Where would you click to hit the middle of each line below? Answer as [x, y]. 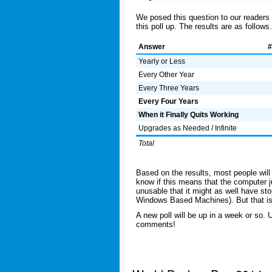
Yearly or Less [162, 61]
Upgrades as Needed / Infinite [188, 128]
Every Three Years [169, 88]
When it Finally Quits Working [189, 114]
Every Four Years [169, 101]
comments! [155, 224]
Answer [152, 46]
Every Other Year [167, 74]
